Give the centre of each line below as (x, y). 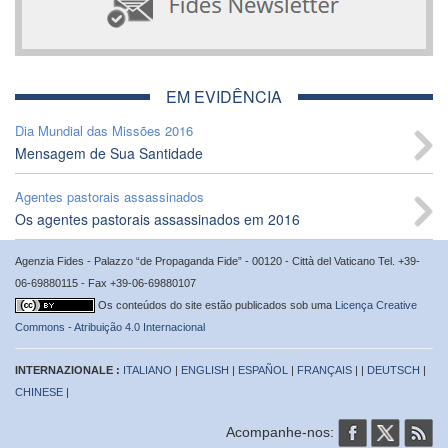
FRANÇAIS (324, 369)
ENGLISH (205, 369)
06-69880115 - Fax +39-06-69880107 (105, 282)
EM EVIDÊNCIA (224, 96)
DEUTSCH (393, 369)
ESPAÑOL (263, 369)
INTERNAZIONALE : (69, 369)
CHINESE (39, 391)
